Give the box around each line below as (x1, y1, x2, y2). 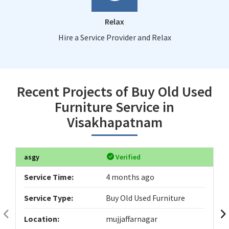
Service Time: (24, 171, 74, 182)
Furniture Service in (55, 97, 174, 116)
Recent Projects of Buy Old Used (17, 82, 212, 101)
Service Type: (24, 192, 73, 203)
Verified (114, 152, 141, 162)
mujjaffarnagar (106, 213, 158, 224)
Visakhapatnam (66, 112, 163, 131)
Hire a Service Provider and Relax (58, 32, 171, 42)
